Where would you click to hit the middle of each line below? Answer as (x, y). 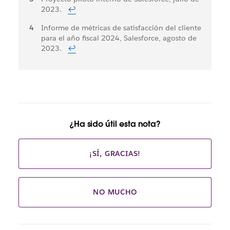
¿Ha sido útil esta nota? (115, 124)
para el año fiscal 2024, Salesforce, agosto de (119, 38)
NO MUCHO (115, 192)
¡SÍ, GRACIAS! (115, 154)
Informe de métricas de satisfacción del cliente (121, 28)
